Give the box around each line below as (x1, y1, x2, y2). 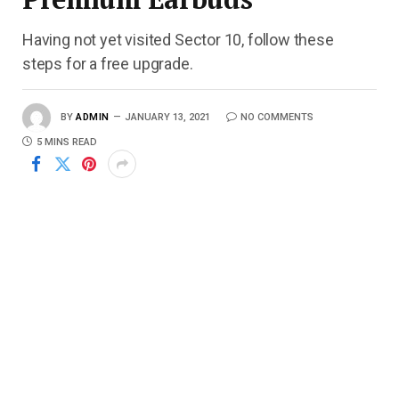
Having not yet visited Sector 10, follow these (22, 30, 334, 50)
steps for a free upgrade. (22, 54, 193, 74)
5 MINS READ (37, 136, 97, 149)
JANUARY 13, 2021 (124, 111, 210, 124)
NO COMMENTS (240, 111, 313, 124)
